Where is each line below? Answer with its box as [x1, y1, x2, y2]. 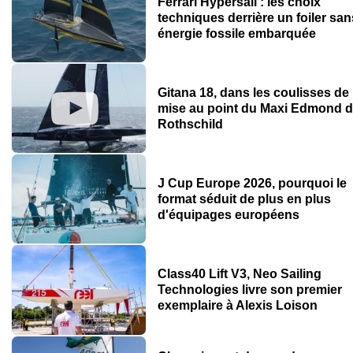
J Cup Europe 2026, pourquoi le [157, 176, 347, 190]
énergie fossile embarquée [157, 26, 316, 40]
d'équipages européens [157, 207, 299, 221]
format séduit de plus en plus [157, 191, 331, 206]
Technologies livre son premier [157, 282, 342, 296]
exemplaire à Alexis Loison [157, 298, 318, 312]
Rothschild [157, 117, 223, 131]
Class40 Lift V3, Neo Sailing [157, 266, 321, 281]
